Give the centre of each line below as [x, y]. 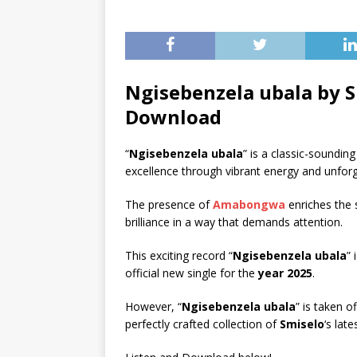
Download [173, 117]
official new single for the [192, 273]
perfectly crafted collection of [202, 324]
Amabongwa [249, 204]
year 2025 [285, 273]
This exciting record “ [179, 255]
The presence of [169, 204]
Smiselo [302, 324]
